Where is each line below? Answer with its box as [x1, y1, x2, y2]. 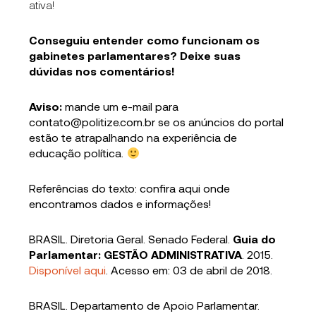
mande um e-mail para [62, 99, 179, 113]
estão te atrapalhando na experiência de [29, 130, 238, 144]
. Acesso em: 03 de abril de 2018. [106, 262, 273, 276]
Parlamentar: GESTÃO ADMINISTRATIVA [29, 247, 243, 261]
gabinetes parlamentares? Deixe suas [29, 48, 241, 62]
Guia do [233, 231, 276, 245]
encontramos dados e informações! [29, 196, 212, 210]
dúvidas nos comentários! [29, 63, 175, 78]
